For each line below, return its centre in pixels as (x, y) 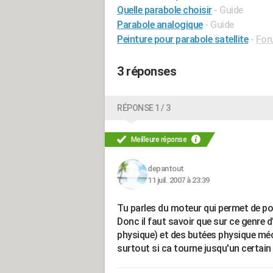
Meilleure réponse (159, 140)
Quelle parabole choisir (165, 10)
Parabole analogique (160, 25)
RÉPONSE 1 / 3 (144, 108)
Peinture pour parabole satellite (183, 39)
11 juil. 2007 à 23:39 (179, 180)
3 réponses (147, 71)
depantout (166, 168)
